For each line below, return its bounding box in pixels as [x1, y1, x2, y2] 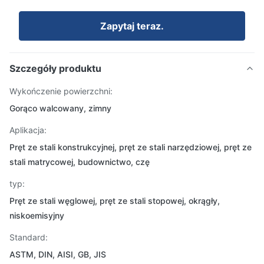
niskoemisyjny [9, 210, 64, 220]
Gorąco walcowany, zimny [9, 103, 111, 113]
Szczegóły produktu [9, 62, 101, 74]
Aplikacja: [9, 125, 47, 135]
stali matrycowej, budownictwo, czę [9, 157, 150, 167]
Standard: [9, 232, 48, 242]
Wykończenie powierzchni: [9, 86, 113, 96]
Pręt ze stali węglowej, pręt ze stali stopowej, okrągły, [9, 196, 220, 206]
